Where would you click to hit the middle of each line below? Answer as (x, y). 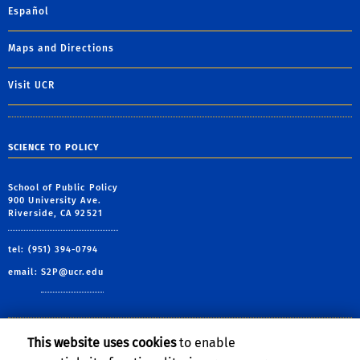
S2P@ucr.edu (72, 272)
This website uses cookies (102, 343)
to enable (206, 343)
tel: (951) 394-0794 (53, 249)
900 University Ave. (55, 200)
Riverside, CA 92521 (55, 213)
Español (29, 11)
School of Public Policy (63, 187)
